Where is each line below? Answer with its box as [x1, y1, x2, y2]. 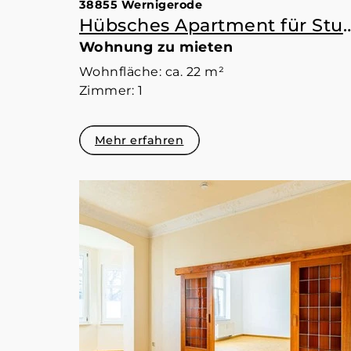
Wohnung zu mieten [78, 38, 233, 56]
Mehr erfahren [94, 133, 184, 148]
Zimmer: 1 [78, 83, 143, 99]
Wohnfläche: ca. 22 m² [78, 64, 225, 80]
